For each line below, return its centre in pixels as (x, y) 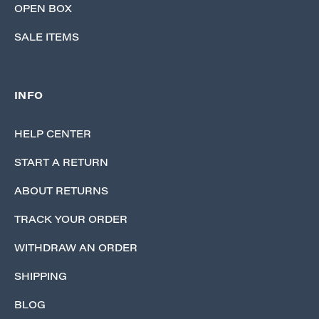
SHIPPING (41, 277)
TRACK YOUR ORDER (71, 220)
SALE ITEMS (47, 38)
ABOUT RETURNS (61, 192)
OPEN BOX (43, 10)
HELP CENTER (53, 135)
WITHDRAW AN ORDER (76, 249)
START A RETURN (61, 163)
